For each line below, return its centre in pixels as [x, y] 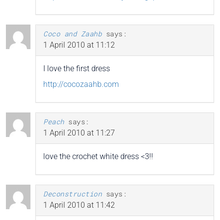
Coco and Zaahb [72, 33]
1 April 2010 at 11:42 [79, 205]
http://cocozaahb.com [81, 84]
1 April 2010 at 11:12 [79, 45]
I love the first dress [77, 68]
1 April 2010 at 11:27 [79, 133]
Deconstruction [72, 193]
